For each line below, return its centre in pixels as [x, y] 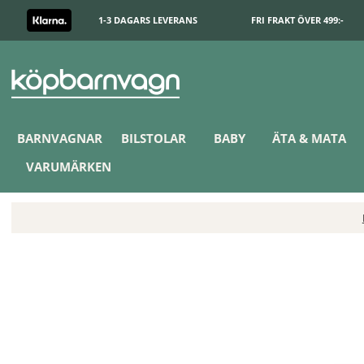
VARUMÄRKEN [69, 167]
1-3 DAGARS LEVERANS [148, 20]
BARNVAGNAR [60, 138]
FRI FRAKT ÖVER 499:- [297, 20]
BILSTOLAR [153, 138]
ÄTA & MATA [310, 138]
